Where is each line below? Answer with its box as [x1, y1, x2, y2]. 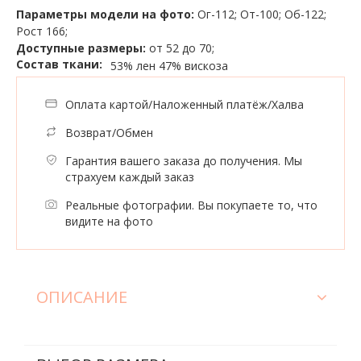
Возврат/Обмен [65, 124, 153, 140]
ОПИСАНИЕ [36, 285, 127, 308]
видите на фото [65, 213, 153, 229]
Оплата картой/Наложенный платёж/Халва [65, 96, 304, 112]
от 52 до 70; [146, 39, 214, 56]
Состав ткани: [16, 56, 102, 72]
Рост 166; [16, 23, 68, 39]
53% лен [110, 58, 156, 74]
